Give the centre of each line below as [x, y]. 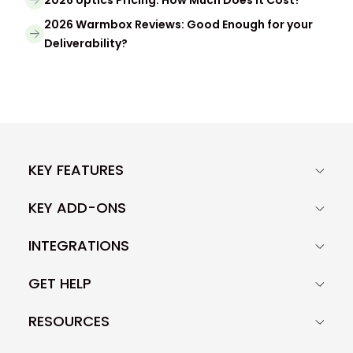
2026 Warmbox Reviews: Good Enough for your [178, 24]
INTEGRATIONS [79, 246]
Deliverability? [86, 43]
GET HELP [60, 284]
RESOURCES [69, 321]
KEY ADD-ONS [77, 208]
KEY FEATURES [76, 170]
